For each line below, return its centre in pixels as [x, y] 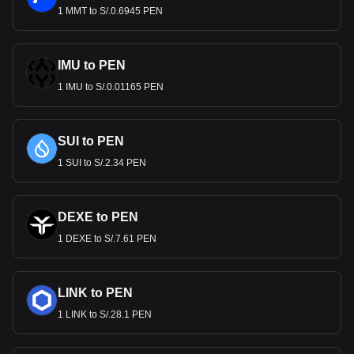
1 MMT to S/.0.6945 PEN [110, 11]
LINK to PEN [95, 293]
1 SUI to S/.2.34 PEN [102, 163]
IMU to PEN [92, 65]
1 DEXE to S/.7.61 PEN [107, 239]
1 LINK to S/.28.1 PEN [105, 314]
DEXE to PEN [98, 217]
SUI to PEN [91, 141]
